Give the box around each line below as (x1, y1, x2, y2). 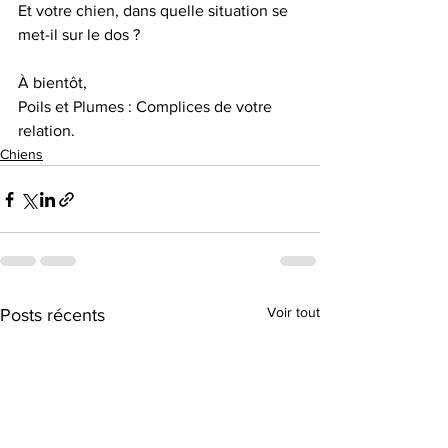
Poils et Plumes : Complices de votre (18, 98, 276, 116)
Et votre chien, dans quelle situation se (18, 2, 292, 20)
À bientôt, (18, 74, 91, 92)
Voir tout (267, 304, 320, 321)
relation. (18, 122, 75, 140)
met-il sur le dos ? (18, 26, 144, 44)
